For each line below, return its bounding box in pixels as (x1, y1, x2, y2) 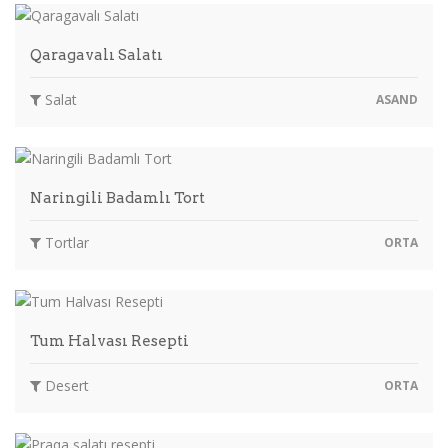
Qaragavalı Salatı (30, 45, 163, 64)
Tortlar (41, 232, 89, 252)
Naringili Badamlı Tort (30, 188, 205, 207)
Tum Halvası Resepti (30, 331, 189, 350)
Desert (41, 375, 89, 395)
